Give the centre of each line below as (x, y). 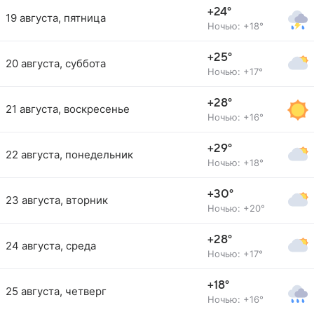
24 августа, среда (51, 246)
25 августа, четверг (56, 291)
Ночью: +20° (236, 208)
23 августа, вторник (57, 200)
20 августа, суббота (56, 63)
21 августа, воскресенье (68, 109)
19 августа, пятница (56, 18)
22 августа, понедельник (69, 155)
